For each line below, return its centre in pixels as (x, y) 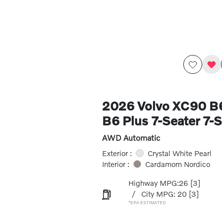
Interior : (115, 164)
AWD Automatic (131, 138)
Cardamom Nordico (177, 164)
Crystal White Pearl (179, 153)
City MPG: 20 (164, 194)
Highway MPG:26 (158, 183)
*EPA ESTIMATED (147, 202)
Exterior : (117, 153)
